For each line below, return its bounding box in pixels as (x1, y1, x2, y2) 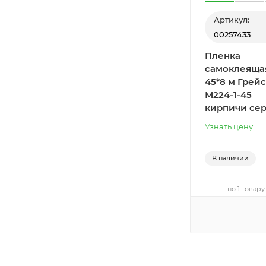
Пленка (205, 50, 240, 62)
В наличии (212, 154, 249, 163)
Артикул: (214, 15, 249, 25)
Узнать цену (205, 122, 253, 132)
